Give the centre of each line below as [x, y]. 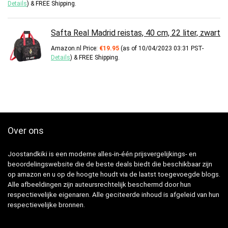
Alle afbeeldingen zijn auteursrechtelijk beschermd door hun [99, 185]
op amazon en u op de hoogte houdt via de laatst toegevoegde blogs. [114, 175]
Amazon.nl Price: [75, 49]
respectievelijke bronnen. [46, 205]
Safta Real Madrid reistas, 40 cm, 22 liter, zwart [136, 33]
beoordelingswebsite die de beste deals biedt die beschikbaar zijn [110, 164]
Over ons [26, 131]
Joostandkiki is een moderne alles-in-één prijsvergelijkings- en [102, 154]
